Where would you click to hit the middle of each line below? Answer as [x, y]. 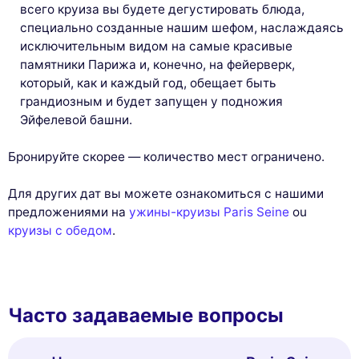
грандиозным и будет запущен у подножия [152, 102]
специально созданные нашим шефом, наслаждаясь [182, 28]
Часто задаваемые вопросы [146, 316]
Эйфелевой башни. [77, 120]
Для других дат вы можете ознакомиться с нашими [166, 194]
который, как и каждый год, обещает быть [149, 83]
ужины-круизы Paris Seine [209, 212]
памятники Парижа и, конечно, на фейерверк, [158, 65]
